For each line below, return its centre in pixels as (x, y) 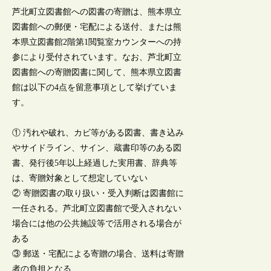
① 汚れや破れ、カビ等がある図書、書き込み (98, 133)
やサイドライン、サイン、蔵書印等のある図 (97, 148)
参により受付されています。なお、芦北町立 (97, 57)
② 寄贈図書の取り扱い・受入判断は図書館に (98, 194)
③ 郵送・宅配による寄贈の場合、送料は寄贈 (98, 254)
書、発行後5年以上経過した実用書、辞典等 (95, 163)
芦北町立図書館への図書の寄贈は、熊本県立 (97, 11)
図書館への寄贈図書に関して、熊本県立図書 (97, 72)
